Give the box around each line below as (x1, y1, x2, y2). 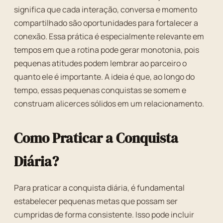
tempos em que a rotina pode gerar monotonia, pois (14, 44, 199, 55)
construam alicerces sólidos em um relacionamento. (14, 98, 204, 109)
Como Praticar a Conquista (14, 128, 178, 147)
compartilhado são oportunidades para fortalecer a (14, 17, 198, 28)
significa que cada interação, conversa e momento (14, 4, 197, 15)
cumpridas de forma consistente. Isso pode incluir (14, 209, 194, 220)
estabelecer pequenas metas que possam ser (14, 196, 178, 207)
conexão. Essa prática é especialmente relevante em (14, 31, 204, 42)
